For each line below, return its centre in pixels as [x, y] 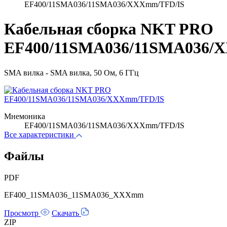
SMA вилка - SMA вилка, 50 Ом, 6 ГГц [71, 72]
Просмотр [22, 213]
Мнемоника [25, 116]
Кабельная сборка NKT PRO [109, 29]
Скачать [66, 213]
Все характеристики [39, 134]
